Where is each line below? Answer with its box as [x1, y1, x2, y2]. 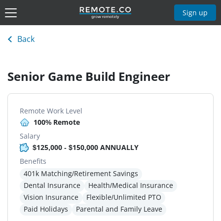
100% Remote [34, 117, 80, 127]
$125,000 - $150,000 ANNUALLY [33, 143, 139, 152]
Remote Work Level [20, 106, 82, 116]
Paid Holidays [24, 204, 68, 214]
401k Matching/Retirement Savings [24, 169, 138, 179]
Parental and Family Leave [76, 204, 162, 214]
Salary [20, 131, 40, 141]
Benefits [20, 156, 46, 166]
